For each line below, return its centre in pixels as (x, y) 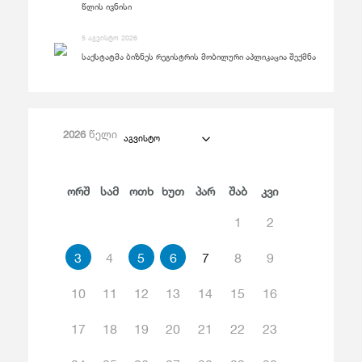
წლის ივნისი (107, 7)
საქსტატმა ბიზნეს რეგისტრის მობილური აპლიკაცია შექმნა (199, 57)
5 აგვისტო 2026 (109, 38)
